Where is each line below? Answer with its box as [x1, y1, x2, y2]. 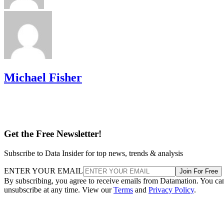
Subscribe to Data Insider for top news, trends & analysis [4, 148, 183, 157]
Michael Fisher [4, 70, 82, 84]
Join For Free [179, 167, 218, 175]
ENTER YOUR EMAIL [4, 166, 83, 175]
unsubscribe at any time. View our [4, 185, 113, 194]
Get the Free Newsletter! [4, 128, 101, 139]
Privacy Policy [148, 185, 194, 194]
